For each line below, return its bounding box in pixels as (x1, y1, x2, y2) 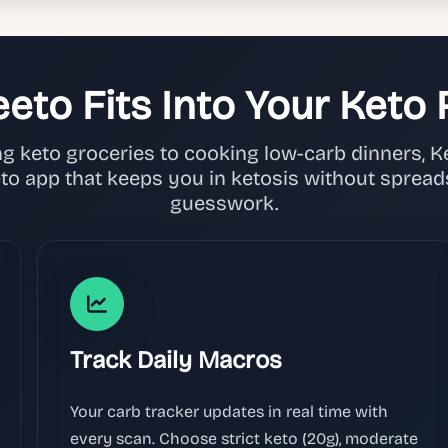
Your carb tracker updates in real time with (70, 401, 389, 421)
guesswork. (169, 190, 279, 215)
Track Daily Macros (70, 345, 283, 374)
